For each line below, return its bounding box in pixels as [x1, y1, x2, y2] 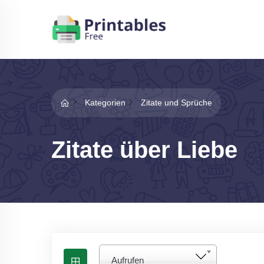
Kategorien [85, 98, 126, 107]
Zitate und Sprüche [141, 98, 212, 107]
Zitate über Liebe [51, 137, 237, 163]
